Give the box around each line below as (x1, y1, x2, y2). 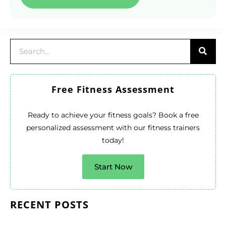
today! (102, 135, 124, 145)
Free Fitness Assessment (51, 83, 175, 95)
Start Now (94, 161, 132, 172)
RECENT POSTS (10, 197, 89, 211)
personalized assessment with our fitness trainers (26, 123, 200, 132)
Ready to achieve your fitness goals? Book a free (27, 110, 199, 120)
